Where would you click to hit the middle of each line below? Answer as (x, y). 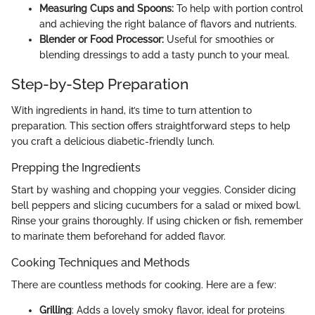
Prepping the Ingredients (76, 168)
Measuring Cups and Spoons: (107, 8)
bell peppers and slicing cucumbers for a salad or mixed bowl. (156, 206)
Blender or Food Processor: (102, 39)
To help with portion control (238, 8)
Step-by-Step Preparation (100, 84)
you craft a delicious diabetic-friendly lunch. (113, 142)
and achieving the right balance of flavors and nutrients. (168, 24)
